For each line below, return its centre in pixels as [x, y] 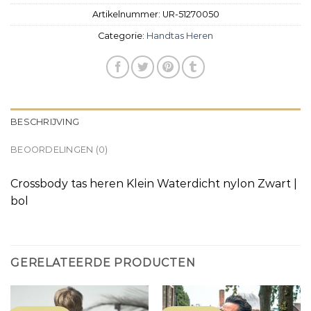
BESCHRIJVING [45, 122]
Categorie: [122, 36]
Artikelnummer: [127, 15]
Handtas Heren [180, 36]
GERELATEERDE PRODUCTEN [103, 263]
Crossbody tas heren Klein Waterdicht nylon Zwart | [154, 184]
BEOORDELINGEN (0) [59, 150]
